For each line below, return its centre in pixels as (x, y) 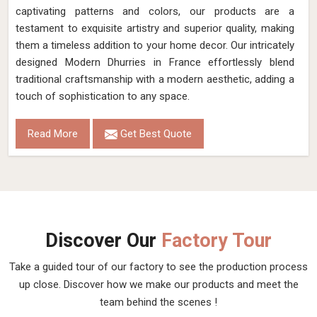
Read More (53, 134)
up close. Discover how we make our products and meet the (158, 284)
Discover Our (103, 241)
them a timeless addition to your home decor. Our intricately (155, 45)
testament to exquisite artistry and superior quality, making (155, 28)
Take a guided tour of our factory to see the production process (158, 267)
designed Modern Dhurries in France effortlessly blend (155, 62)
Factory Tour (217, 241)
